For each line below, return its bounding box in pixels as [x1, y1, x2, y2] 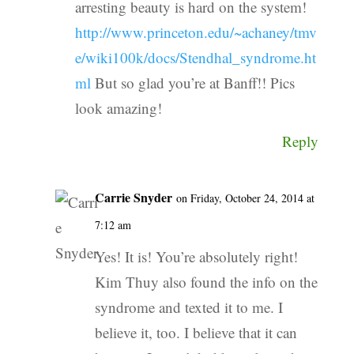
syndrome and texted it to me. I [94, 297, 283, 318]
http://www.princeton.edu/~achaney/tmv [74, 22, 317, 43]
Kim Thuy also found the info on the [94, 272, 318, 292]
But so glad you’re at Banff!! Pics [90, 73, 295, 93]
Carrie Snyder [94, 188, 172, 207]
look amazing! [74, 98, 162, 119]
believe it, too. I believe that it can [94, 322, 297, 343]
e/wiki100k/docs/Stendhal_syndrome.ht [74, 47, 316, 68]
